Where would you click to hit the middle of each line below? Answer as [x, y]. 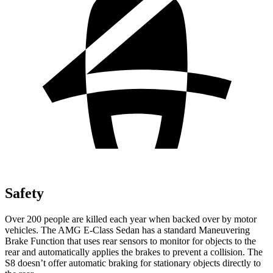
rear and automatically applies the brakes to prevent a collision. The [134, 252]
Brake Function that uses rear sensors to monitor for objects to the [130, 241]
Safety [24, 193]
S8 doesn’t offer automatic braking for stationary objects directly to [133, 263]
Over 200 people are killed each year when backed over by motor [131, 219]
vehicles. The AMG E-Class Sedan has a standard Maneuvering [127, 230]
